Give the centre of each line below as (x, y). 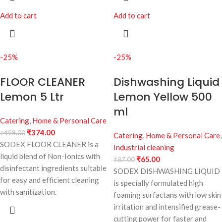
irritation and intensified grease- (167, 207)
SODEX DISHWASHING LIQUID (167, 171)
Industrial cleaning (144, 147)
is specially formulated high (158, 183)
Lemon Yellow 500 (163, 97)
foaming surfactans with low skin (167, 195)
